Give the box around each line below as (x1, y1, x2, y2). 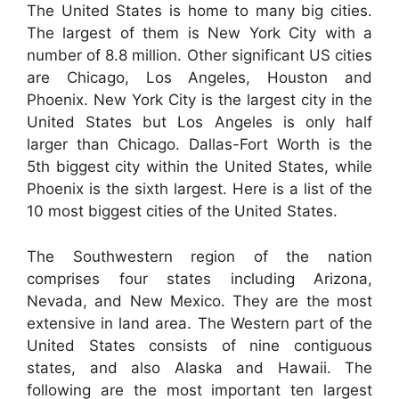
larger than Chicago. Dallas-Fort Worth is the (27, 135, 372, 154)
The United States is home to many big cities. (27, 2, 372, 20)
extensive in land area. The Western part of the (27, 313, 372, 332)
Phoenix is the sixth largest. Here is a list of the (27, 180, 372, 199)
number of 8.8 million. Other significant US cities (27, 46, 372, 65)
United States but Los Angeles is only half (27, 113, 372, 132)
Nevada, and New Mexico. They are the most (27, 291, 372, 310)
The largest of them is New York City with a (27, 24, 372, 43)
